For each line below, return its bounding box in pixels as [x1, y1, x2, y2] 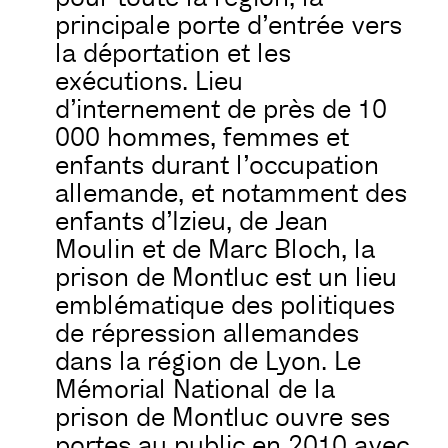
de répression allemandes [55, 317, 359, 350]
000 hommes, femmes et [55, 121, 349, 154]
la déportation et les [55, 37, 291, 70]
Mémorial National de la [55, 373, 335, 406]
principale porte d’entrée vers [55, 9, 402, 42]
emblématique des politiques [55, 289, 395, 322]
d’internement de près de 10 [55, 93, 387, 126]
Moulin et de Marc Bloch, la [55, 233, 375, 266]
